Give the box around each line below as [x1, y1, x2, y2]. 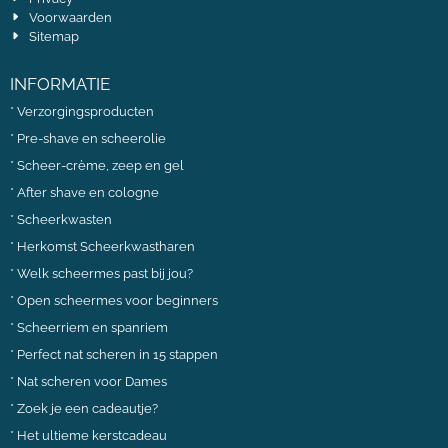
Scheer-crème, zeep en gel [17, 157, 184, 173]
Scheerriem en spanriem [17, 319, 168, 335]
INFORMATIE [10, 73, 110, 94]
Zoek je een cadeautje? [17, 400, 158, 416]
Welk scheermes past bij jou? [17, 265, 193, 281]
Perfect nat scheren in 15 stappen [17, 346, 218, 362]
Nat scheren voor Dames [17, 373, 167, 389]
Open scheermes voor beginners [17, 292, 218, 308]
